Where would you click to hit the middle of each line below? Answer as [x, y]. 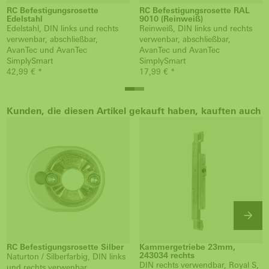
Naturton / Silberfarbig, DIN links [66, 257]
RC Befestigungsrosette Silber [65, 247]
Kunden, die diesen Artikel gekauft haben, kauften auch [134, 111]
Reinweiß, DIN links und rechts [196, 29]
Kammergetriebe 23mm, [187, 247]
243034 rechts [167, 255]
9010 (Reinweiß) [171, 19]
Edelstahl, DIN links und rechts [62, 29]
